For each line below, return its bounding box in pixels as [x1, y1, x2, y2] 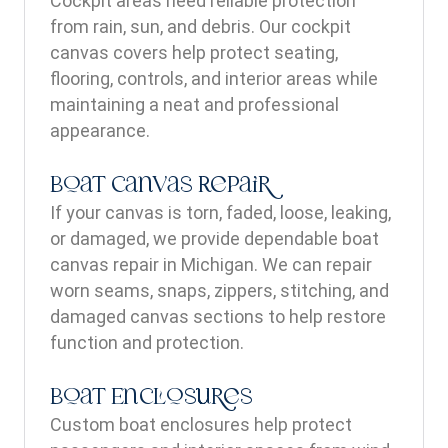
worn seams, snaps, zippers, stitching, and [50, 280, 389, 301]
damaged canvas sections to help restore [50, 306, 386, 327]
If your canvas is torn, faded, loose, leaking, [50, 202, 391, 223]
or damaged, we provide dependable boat [50, 228, 379, 249]
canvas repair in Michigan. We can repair [50, 254, 372, 275]
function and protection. [50, 332, 244, 353]
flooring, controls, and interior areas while [50, 68, 378, 89]
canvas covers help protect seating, [50, 42, 338, 63]
